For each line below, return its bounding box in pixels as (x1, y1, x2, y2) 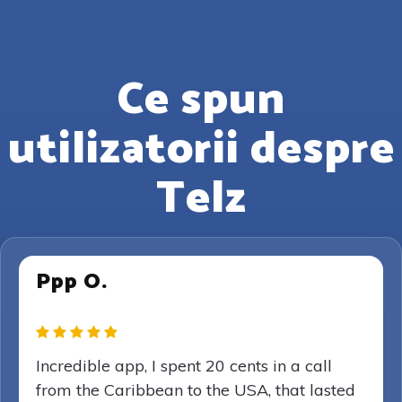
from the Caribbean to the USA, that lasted (36, 380, 355, 400)
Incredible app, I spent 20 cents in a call (36, 355, 332, 376)
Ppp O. (36, 265, 108, 300)
